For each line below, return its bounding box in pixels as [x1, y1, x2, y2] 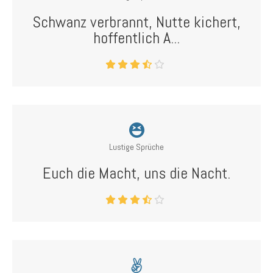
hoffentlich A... [93, 28, 180, 48]
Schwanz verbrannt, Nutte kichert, [32, 12, 241, 32]
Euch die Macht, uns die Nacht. [43, 163, 230, 183]
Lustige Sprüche [109, 141, 164, 152]
